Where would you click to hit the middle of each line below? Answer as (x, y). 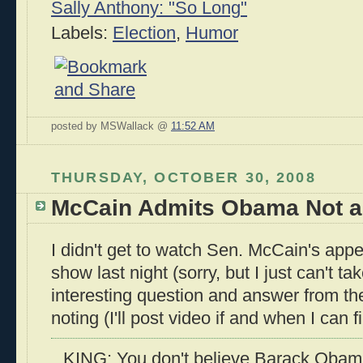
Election (144, 34)
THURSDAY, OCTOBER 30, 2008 (184, 177)
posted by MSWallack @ (111, 127)
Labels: (82, 34)
